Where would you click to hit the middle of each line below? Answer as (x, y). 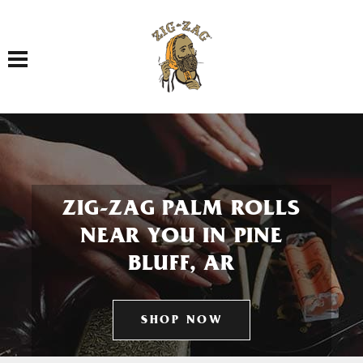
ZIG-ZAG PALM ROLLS (181, 211)
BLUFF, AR (181, 266)
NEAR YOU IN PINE (181, 238)
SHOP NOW (181, 321)
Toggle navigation (44, 50)
